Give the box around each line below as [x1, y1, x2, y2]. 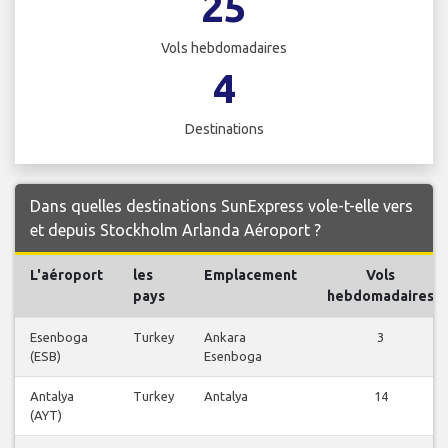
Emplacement [204, 267, 297, 284]
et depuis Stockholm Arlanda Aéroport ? [30, 221, 321, 240]
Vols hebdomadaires [161, 40, 287, 57]
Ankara [204, 330, 246, 345]
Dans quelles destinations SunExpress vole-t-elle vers [30, 197, 413, 216]
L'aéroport [30, 267, 103, 284]
